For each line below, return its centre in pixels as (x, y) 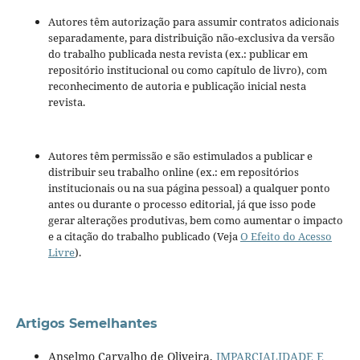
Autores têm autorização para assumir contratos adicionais (193, 22)
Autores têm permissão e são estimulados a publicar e (180, 155)
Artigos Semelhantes (86, 324)
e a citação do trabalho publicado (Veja (144, 236)
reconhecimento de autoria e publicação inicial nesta (177, 86)
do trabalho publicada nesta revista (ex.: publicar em (178, 54)
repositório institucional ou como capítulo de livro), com (187, 70)
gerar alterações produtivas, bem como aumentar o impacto (195, 220)
